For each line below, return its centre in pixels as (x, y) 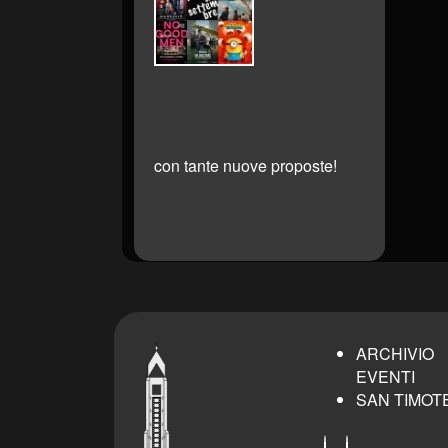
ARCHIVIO (395, 353)
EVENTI (385, 376)
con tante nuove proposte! (245, 165)
